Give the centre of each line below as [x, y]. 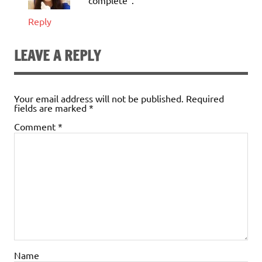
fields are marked [51, 107]
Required [205, 98]
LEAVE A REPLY [57, 56]
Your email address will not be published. [99, 98]
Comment [36, 126]
